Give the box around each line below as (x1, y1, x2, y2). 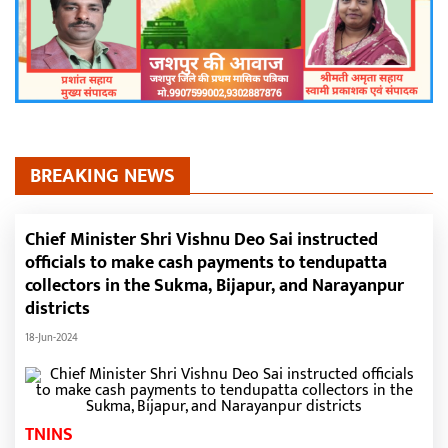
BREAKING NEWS (30, 159, 175, 193)
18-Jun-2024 (25, 329, 78, 347)
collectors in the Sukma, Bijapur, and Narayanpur (25, 271, 404, 301)
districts (25, 294, 90, 324)
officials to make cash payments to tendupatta (25, 248, 387, 278)
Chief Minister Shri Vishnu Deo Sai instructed (25, 225, 378, 255)
